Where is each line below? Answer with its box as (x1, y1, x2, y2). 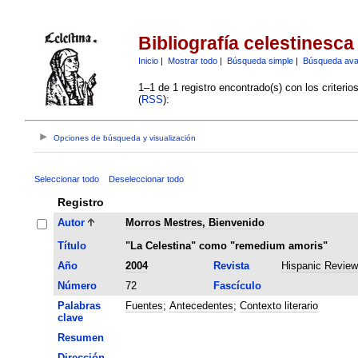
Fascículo (213, 279, 261, 292)
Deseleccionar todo (108, 173, 184, 184)
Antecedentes (169, 299, 233, 312)
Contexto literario (239, 299, 318, 312)
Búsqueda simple (226, 55, 293, 66)
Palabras (57, 299, 101, 312)
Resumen (57, 331, 104, 344)
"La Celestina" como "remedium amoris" (125, 239, 328, 252)
